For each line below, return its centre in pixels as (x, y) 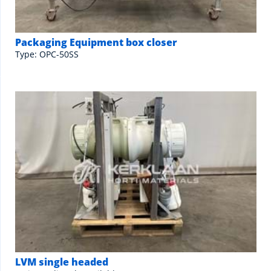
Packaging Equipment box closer (96, 42)
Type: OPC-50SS (47, 54)
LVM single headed (62, 262)
